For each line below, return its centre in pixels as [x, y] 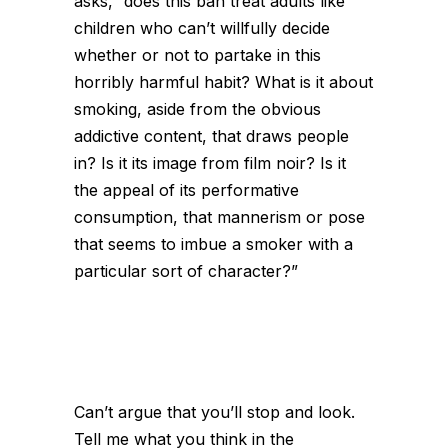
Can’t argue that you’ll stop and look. [214, 412]
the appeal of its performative [186, 190]
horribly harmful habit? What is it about [223, 82]
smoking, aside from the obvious [197, 109]
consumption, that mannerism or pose [219, 217]
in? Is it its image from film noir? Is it [210, 163]
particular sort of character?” [186, 271]
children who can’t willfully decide [202, 28]
